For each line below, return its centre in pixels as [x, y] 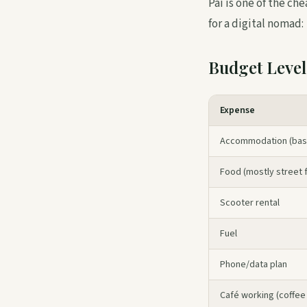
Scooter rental [250, 203]
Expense [237, 110]
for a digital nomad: [256, 24]
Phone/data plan [254, 265]
